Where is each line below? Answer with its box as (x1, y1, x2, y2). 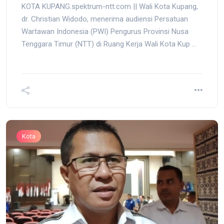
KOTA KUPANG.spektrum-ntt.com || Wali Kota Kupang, (21, 1, 198, 11)
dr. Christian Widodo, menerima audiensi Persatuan (21, 14, 188, 23)
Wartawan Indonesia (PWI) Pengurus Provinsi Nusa (21, 26, 188, 36)
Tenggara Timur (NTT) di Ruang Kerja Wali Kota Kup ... (21, 39, 196, 48)
